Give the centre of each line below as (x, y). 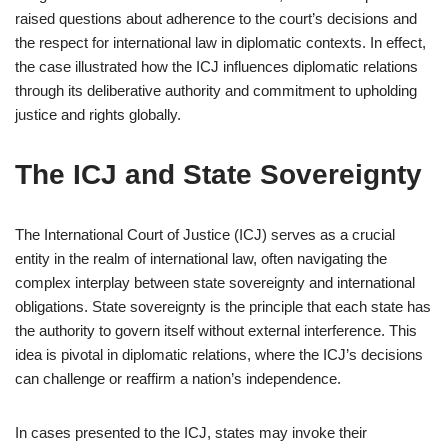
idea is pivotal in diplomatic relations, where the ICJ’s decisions (219, 354)
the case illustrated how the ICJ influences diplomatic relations (216, 66)
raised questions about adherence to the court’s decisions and (216, 18)
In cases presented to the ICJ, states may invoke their (191, 432)
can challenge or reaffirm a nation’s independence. (178, 378)
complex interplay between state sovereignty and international (215, 282)
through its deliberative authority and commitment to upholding (216, 90)
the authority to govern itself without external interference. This (216, 330)
